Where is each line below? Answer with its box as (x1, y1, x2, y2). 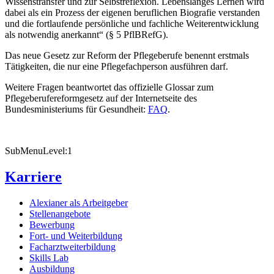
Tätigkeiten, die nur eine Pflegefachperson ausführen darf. (5, 61, 231, 72)
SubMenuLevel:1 (5, 146, 72, 157)
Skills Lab (29, 252, 68, 263)
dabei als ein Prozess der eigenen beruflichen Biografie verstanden (5, 7, 260, 18)
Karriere (5, 169, 62, 185)
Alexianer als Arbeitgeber (29, 197, 128, 208)
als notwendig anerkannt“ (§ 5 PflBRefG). (5, 29, 168, 40)
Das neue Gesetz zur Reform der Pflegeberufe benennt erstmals (5, 50, 249, 61)
